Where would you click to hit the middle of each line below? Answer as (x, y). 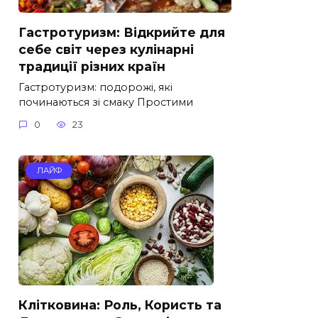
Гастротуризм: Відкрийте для (122, 32)
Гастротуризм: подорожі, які (95, 87)
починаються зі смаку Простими (106, 102)
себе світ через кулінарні (106, 49)
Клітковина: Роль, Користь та (120, 305)
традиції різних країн (92, 66)
